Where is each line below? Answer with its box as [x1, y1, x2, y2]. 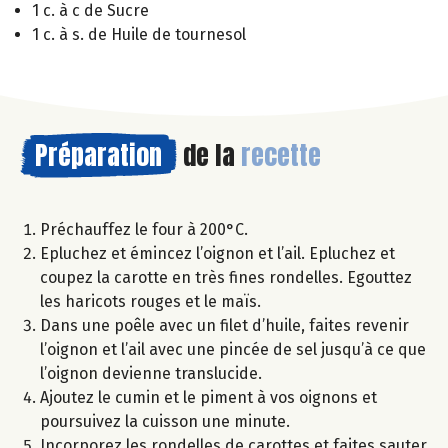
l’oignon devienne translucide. [40, 363, 262, 383]
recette [241, 134, 321, 175]
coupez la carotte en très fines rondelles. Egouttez [40, 267, 412, 287]
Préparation [35, 134, 162, 175]
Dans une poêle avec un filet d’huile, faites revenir [40, 315, 409, 335]
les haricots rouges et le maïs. [40, 291, 261, 311]
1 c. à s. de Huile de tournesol [32, 24, 246, 44]
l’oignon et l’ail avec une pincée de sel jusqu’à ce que [40, 339, 426, 359]
